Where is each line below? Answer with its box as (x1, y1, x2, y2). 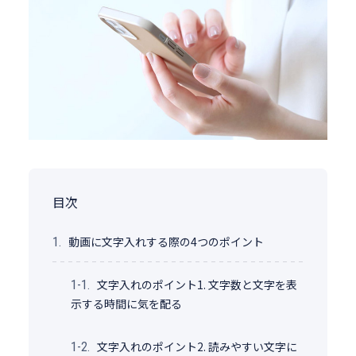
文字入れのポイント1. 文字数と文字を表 (96, 276, 297, 292)
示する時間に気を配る (70, 295, 182, 311)
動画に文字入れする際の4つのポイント (68, 233, 264, 250)
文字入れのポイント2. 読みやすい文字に (96, 338, 297, 354)
